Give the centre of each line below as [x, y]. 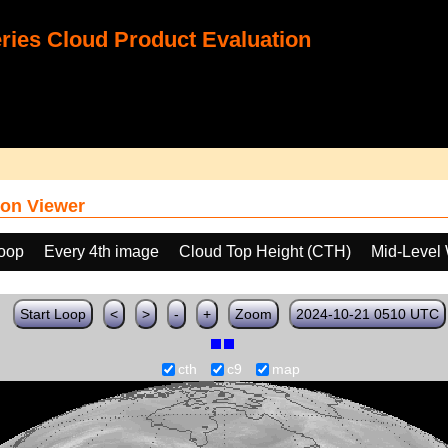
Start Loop [52, 314]
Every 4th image [101, 251]
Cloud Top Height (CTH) [265, 251]
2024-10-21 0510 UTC [367, 314]
